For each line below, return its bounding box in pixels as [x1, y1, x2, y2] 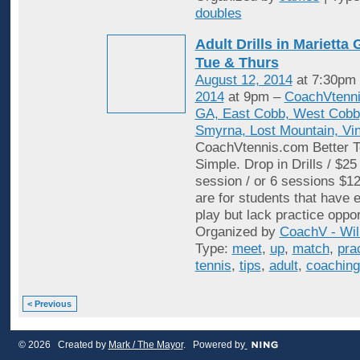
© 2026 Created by [18, 339, 108, 351]
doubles [194, 6, 242, 22]
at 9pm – [223, 89, 284, 105]
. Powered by [182, 339, 245, 351]
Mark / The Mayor [108, 339, 183, 351]
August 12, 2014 [194, 72, 292, 88]
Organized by [194, 224, 280, 240]
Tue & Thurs [194, 54, 279, 72]
